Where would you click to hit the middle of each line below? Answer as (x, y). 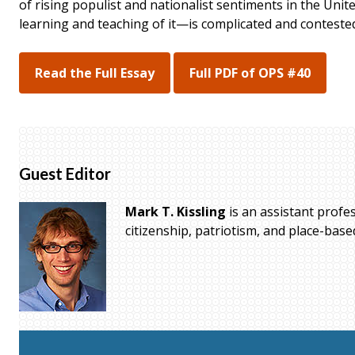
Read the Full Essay (95, 73)
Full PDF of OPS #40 (250, 73)
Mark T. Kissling (176, 211)
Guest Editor (65, 173)
